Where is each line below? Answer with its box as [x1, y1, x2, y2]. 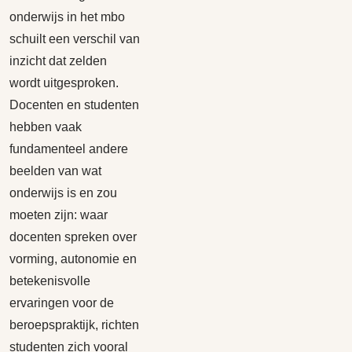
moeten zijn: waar [9, 208, 108, 222]
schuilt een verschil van [9, 32, 140, 46]
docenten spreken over [9, 230, 137, 244]
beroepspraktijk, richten [9, 318, 139, 332]
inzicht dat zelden [9, 54, 107, 68]
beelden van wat [9, 164, 101, 178]
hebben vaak [9, 120, 82, 134]
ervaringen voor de [9, 296, 114, 310]
